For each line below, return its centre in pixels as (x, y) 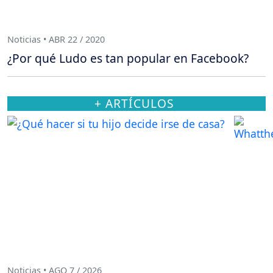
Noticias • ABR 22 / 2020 (56, 39)
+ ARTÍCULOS (134, 104)
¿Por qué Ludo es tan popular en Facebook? (128, 58)
